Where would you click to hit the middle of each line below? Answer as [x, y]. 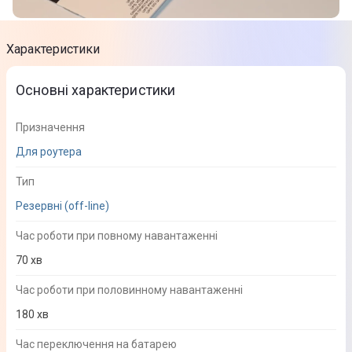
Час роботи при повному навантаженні [117, 236]
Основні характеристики [96, 90]
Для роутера [49, 152]
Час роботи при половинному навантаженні [129, 290]
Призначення [50, 128]
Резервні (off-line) [62, 206]
